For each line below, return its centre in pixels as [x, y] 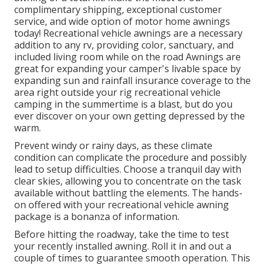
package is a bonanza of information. [97, 217]
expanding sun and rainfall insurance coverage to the [132, 81]
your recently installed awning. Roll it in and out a [123, 246]
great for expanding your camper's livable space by [127, 69]
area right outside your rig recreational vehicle [117, 93]
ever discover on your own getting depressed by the [130, 116]
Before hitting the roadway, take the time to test [122, 235]
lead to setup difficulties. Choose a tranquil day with [128, 169]
